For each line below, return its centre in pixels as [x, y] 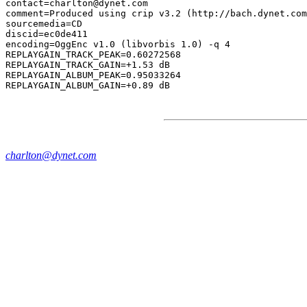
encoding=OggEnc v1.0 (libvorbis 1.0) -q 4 [118, 44]
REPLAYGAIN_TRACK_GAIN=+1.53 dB [88, 65]
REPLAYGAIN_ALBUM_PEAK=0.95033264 [93, 75]
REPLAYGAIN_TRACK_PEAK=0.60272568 [93, 54]
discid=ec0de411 [47, 34]
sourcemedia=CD [44, 24]
